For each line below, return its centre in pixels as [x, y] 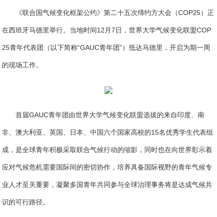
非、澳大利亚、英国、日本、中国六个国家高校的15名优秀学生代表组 [108, 132]
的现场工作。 [23, 65]
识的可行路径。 [26, 202]
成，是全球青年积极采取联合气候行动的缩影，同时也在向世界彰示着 [107, 150]
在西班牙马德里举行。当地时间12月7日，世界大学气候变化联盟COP [107, 30]
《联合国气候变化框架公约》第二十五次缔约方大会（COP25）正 [115, 13]
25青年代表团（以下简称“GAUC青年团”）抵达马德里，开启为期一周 [106, 47]
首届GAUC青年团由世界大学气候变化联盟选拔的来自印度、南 [110, 115]
